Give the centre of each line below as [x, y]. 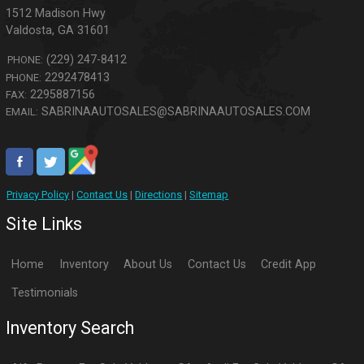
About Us [148, 265]
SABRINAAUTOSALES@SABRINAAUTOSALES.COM [176, 112]
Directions [159, 194]
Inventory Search [70, 328]
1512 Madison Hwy [56, 14]
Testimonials [45, 293]
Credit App [288, 265]
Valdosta [29, 31]
